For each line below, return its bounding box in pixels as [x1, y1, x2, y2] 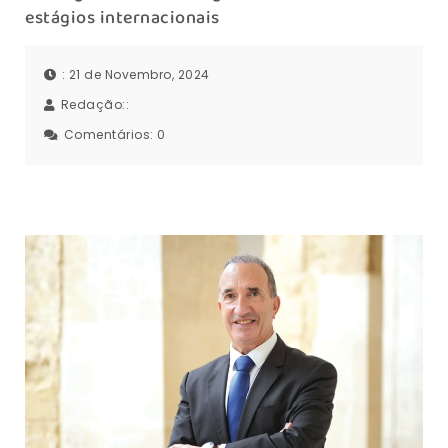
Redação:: [60, 95, 133, 113]
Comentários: [63, 125, 157, 143]
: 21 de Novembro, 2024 [61, 65, 210, 83]
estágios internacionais [25, 4, 220, 33]
